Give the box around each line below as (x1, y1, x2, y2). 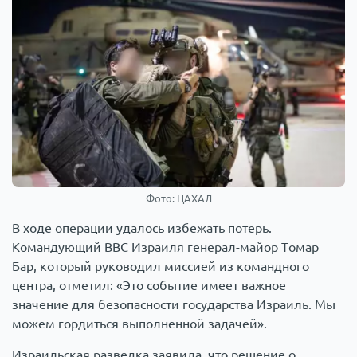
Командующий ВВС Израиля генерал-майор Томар (12, 239, 319, 254)
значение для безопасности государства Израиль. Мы (12, 296, 335, 312)
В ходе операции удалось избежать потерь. (12, 220, 272, 235)
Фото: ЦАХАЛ (145, 192, 212, 204)
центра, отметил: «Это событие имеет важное (12, 277, 286, 292)
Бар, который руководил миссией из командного (12, 258, 309, 273)
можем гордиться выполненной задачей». (12, 316, 267, 331)
